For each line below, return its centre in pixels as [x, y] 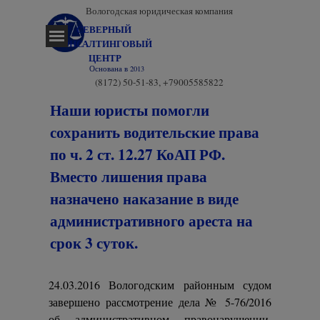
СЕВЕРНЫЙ [104, 29]
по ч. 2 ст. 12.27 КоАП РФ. [138, 154]
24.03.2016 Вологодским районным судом [160, 285]
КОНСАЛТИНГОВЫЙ [104, 44]
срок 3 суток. [94, 242]
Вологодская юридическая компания [159, 11]
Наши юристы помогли [130, 110]
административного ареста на [152, 220]
